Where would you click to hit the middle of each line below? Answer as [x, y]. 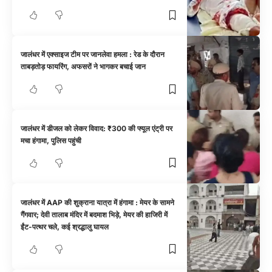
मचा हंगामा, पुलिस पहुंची [51, 140]
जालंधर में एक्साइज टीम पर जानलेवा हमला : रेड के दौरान [93, 55]
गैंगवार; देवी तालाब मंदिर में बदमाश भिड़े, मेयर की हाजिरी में [94, 214]
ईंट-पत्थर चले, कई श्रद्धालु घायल [65, 226]
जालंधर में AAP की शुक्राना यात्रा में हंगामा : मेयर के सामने [98, 202]
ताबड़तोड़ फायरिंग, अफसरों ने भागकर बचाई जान [83, 67]
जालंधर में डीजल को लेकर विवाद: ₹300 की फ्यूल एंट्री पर [97, 128]
